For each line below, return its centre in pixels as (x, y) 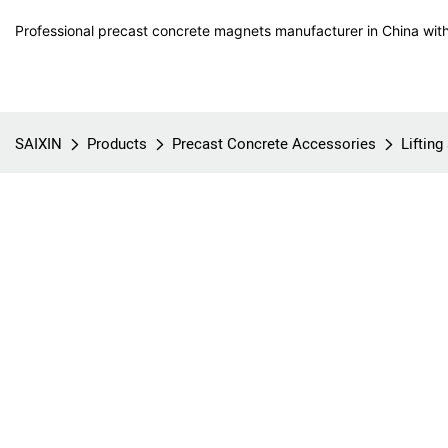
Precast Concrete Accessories (274, 144)
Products (117, 144)
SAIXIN (38, 144)
